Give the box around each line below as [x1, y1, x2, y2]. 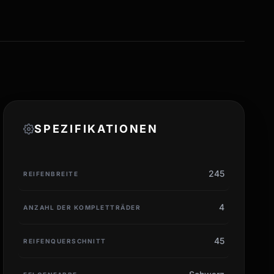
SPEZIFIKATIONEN [34, 122, 158, 135]
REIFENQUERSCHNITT [23, 237, 106, 245]
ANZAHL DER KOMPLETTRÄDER [23, 203, 141, 211]
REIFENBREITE [23, 169, 79, 177]
